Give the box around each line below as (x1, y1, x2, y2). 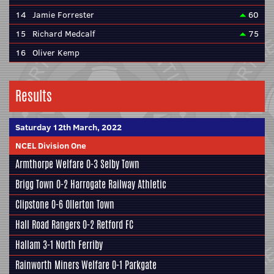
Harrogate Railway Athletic (70, 177, 166, 191)
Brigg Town (15, 177, 54, 191)
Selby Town (100, 157, 139, 171)
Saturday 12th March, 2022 (15, 121, 122, 133)
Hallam (15, 238, 40, 252)
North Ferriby (56, 238, 103, 252)
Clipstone (15, 198, 49, 212)
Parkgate (125, 258, 157, 272)
